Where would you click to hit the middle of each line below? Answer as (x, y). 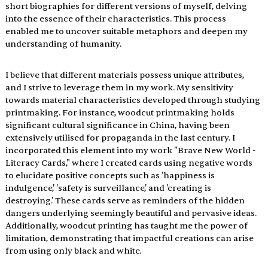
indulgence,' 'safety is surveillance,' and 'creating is (109, 188)
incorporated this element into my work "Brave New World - (131, 150)
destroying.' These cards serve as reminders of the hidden (126, 200)
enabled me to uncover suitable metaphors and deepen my (127, 31)
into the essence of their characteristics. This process (116, 19)
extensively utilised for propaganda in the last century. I (121, 138)
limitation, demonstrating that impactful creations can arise (130, 238)
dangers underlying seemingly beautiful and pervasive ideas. (132, 213)
